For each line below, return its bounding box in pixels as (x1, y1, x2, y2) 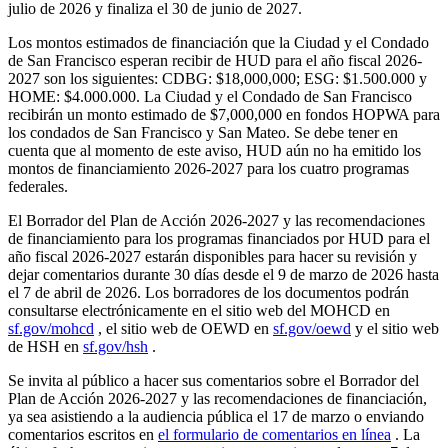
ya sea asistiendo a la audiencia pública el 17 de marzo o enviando (8, 407, 424, 425)
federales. (8, 177, 68, 195)
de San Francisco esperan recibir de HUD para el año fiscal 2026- (8, 51, 422, 69)
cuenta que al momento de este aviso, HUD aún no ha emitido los (8, 141, 421, 159)
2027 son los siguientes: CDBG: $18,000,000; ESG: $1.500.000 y (8, 69, 427, 87)
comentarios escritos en (8, 425, 158, 443)
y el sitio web (351, 319, 439, 337)
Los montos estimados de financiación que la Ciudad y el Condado (8, 33, 429, 51)
